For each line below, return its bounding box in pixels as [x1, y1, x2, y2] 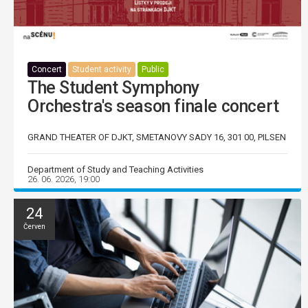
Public [142, 65, 164, 75]
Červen [23, 223, 45, 231]
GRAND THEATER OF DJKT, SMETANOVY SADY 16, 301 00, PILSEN [27, 132, 286, 143]
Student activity [72, 65, 131, 75]
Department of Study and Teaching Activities [27, 164, 203, 175]
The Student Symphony [27, 78, 200, 98]
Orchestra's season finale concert [27, 96, 279, 117]
